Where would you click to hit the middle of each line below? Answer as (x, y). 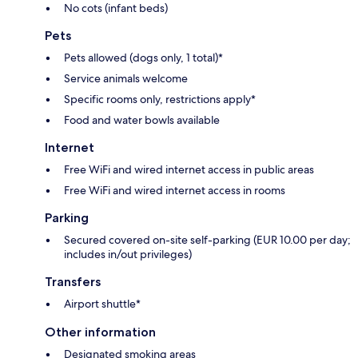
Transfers (73, 281)
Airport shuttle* (102, 303)
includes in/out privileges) (128, 254)
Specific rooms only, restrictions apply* (160, 99)
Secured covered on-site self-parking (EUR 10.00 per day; (207, 239)
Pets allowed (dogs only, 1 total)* (143, 57)
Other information (100, 332)
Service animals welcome (126, 78)
